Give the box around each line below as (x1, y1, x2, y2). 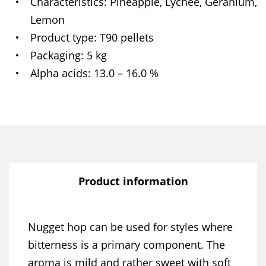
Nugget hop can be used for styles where (28, 220, 233, 234)
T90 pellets (99, 30, 154, 45)
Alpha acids (30, 66, 88, 80)
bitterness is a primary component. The (28, 237, 225, 252)
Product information (78, 174, 188, 188)
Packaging (30, 48, 81, 62)
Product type (30, 30, 94, 45)
